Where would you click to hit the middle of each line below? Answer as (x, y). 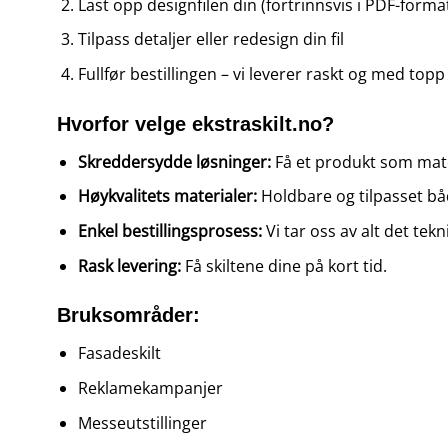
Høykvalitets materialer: (167, 196)
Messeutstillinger (142, 422)
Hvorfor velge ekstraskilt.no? (195, 123)
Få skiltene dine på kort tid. (283, 265)
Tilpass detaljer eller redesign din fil (210, 39)
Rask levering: (129, 265)
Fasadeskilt (119, 353)
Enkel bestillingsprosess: (169, 230)
